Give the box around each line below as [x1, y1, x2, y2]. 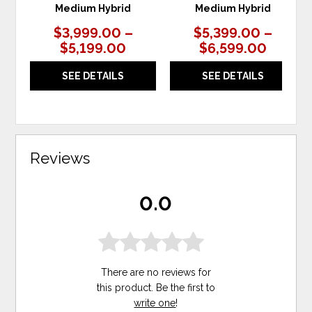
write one [134, 297, 176, 309]
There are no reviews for [100, 267, 211, 279]
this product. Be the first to [96, 282, 215, 294]
